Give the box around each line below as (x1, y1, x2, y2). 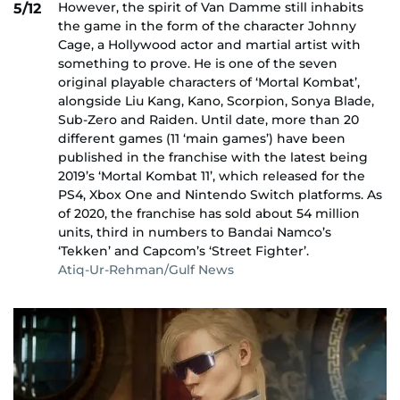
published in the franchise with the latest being (58, 148, 368, 165)
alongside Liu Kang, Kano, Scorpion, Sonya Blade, (58, 92, 374, 109)
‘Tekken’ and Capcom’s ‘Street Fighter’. (58, 242, 309, 259)
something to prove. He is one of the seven (58, 54, 337, 71)
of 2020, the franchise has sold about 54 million (58, 204, 360, 221)
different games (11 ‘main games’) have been (58, 129, 346, 146)
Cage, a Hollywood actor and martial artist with (58, 36, 361, 53)
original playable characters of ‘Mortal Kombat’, (58, 73, 360, 90)
